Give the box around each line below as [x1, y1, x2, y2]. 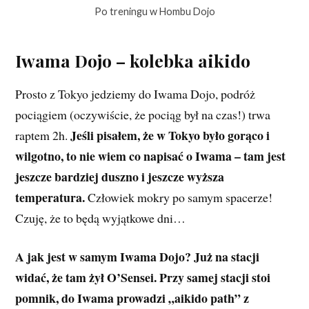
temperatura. [15, 188, 86, 206]
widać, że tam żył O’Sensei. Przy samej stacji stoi [15, 268, 271, 287]
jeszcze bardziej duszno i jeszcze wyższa [15, 167, 225, 186]
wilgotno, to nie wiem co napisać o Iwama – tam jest [15, 146, 286, 165]
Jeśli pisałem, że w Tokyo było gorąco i [70, 126, 270, 144]
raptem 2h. [15, 126, 71, 143]
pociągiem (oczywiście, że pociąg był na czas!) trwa [15, 106, 271, 123]
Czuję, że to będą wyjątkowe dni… [15, 209, 186, 226]
